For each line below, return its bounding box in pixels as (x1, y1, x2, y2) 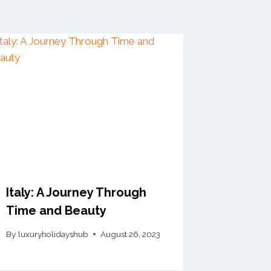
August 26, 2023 (100, 229, 160, 239)
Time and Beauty (6, 203, 107, 218)
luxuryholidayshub (18, 229, 88, 239)
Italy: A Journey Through (6, 185, 147, 200)
